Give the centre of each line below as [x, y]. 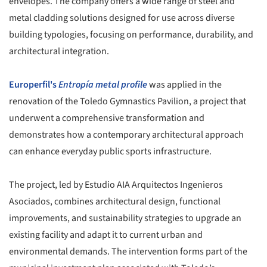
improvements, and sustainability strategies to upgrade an [125, 218]
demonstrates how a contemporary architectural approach [126, 135]
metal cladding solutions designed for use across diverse [122, 18]
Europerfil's [33, 85]
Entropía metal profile [103, 85]
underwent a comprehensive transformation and [107, 118]
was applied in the [184, 85]
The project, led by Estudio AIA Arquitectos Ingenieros [116, 185]
